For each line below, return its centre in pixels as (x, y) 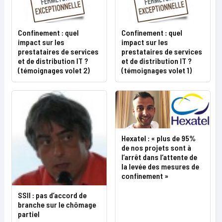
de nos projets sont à (156, 148)
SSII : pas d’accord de (52, 195)
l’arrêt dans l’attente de (159, 157)
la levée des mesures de (160, 166)
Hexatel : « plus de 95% (159, 138)
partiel (29, 214)
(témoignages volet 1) (157, 70)
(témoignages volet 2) (54, 70)
